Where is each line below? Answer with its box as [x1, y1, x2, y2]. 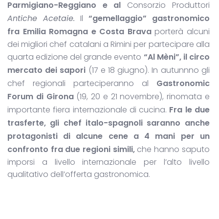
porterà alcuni [151, 25, 210, 37]
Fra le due [169, 104, 210, 115]
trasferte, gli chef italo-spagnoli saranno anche [7, 117, 210, 129]
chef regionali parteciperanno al [7, 77, 156, 89]
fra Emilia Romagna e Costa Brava [7, 25, 152, 37]
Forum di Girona [7, 90, 74, 102]
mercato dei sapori [7, 64, 86, 76]
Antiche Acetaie [7, 12, 73, 24]
